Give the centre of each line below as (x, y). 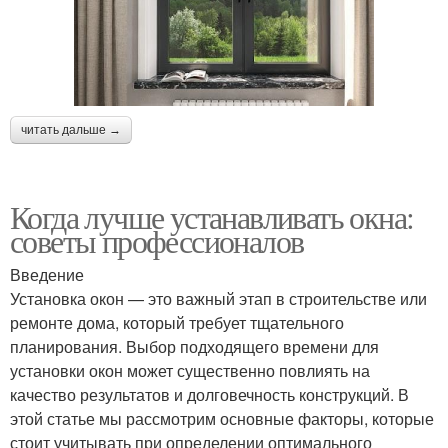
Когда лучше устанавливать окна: (212, 217)
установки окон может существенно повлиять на (190, 371)
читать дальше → (71, 130)
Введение (47, 275)
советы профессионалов (157, 241)
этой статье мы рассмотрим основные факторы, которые (222, 419)
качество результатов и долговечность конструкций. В (209, 395)
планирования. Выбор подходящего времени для (194, 347)
